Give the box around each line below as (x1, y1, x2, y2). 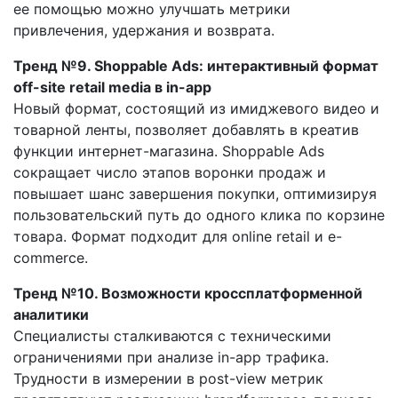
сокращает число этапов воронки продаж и (13, 163, 326, 181)
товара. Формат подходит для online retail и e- (13, 227, 342, 245)
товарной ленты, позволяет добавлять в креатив (13, 120, 359, 139)
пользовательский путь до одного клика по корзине (13, 205, 385, 224)
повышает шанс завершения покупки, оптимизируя (13, 184, 377, 203)
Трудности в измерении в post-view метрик (13, 369, 323, 387)
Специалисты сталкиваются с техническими (13, 326, 331, 345)
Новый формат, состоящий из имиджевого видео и (13, 99, 379, 117)
